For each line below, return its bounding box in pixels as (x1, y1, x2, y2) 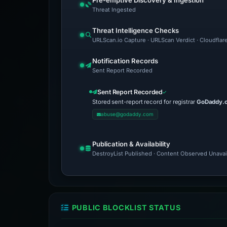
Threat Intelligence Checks (92, 26, 179, 34)
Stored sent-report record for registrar (92, 98, 197, 105)
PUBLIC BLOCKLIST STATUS (71, 203, 181, 212)
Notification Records (92, 57, 158, 65)
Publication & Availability (92, 140, 170, 148)
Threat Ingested (92, 6, 136, 13)
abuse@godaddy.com (100, 111, 154, 117)
